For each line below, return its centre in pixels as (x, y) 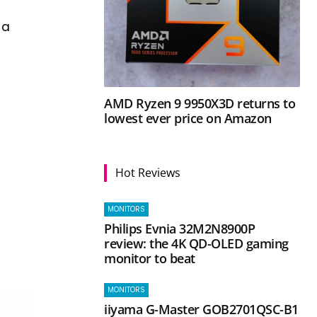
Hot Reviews (148, 172)
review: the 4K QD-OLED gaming (196, 243)
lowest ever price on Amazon (188, 118)
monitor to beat (150, 258)
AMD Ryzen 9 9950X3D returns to (200, 103)
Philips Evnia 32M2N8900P (180, 228)
